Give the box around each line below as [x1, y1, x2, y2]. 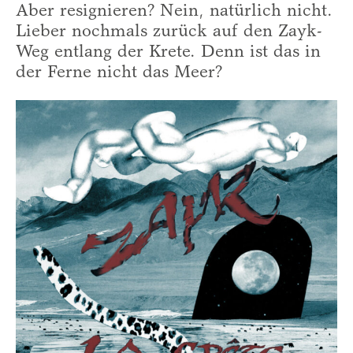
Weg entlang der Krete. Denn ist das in [16, 43, 321, 61]
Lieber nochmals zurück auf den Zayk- [16, 23, 322, 41]
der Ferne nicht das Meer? [16, 64, 222, 82]
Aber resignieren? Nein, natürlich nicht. [16, 2, 333, 20]
